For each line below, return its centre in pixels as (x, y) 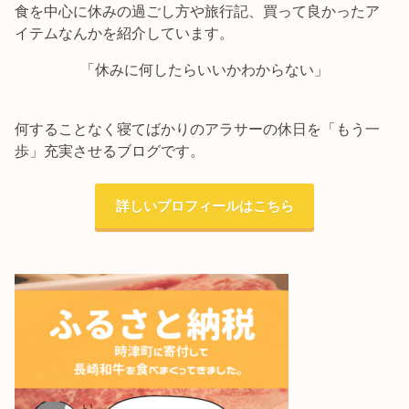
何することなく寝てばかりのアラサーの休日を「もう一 (198, 128)
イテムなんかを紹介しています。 (125, 32)
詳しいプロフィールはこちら (204, 206)
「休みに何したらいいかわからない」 (204, 70)
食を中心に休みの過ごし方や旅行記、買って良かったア (198, 10)
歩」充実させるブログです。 (110, 150)
